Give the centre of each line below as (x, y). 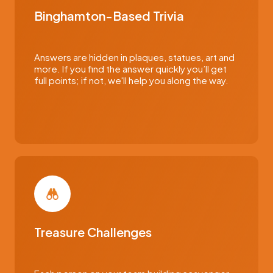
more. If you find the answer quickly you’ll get (130, 69)
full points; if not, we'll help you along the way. (131, 80)
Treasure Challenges (93, 232)
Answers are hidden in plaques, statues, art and (134, 57)
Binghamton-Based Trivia (109, 16)
